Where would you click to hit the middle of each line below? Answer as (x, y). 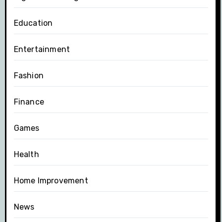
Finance (29, 102)
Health (26, 155)
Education (33, 23)
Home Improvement (51, 181)
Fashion (28, 76)
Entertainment (42, 50)
